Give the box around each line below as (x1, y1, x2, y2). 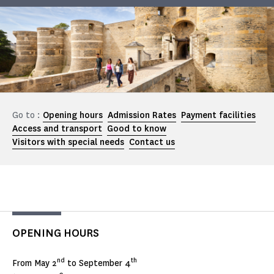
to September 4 (65, 257, 131, 270)
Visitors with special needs (12, 136, 124, 149)
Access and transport (12, 123, 102, 135)
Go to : (12, 109, 40, 122)
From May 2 (12, 257, 57, 270)
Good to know (107, 123, 166, 135)
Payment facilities (181, 109, 256, 122)
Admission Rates (108, 109, 176, 122)
